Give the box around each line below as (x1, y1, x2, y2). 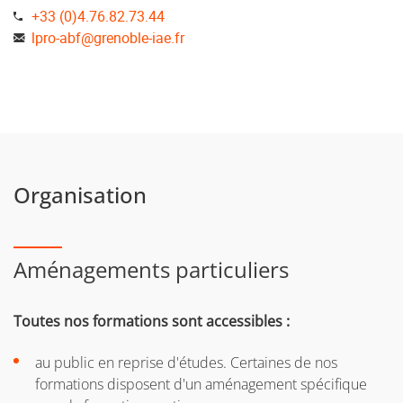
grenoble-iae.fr (94, 28, 184, 49)
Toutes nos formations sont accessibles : (13, 311, 290, 332)
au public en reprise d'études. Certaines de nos (35, 353, 337, 373)
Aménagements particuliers (13, 255, 289, 285)
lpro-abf (31, 28, 81, 49)
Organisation (13, 180, 147, 210)
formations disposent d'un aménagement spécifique (35, 374, 367, 395)
